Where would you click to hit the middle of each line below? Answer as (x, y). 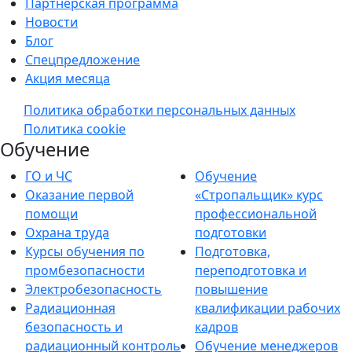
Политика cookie (75, 129)
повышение (231, 289)
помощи (51, 214)
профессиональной (256, 214)
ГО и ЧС (49, 176)
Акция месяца (68, 79)
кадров (216, 327)
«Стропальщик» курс (259, 195)
